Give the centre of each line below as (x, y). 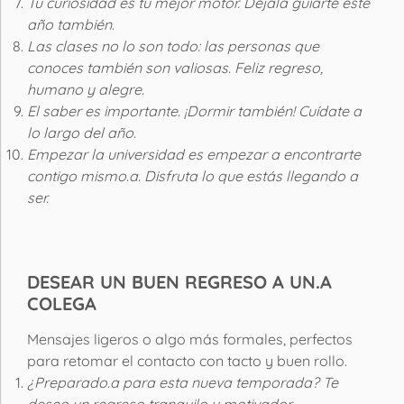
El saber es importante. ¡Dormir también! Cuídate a (194, 110)
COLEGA (62, 303)
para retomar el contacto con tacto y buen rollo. (187, 360)
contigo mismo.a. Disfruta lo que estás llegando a (193, 175)
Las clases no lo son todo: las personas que (173, 46)
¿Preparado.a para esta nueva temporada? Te (183, 382)
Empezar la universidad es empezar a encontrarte (194, 154)
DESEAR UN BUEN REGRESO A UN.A (179, 281)
